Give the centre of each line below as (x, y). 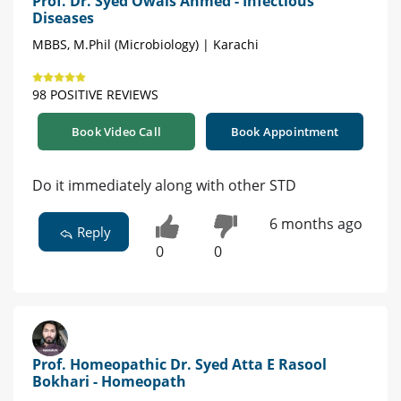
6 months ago (316, 224)
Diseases (63, 18)
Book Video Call (116, 132)
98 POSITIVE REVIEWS (95, 95)
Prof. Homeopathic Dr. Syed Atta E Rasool (179, 365)
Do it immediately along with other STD (164, 186)
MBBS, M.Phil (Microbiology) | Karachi (145, 45)
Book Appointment (285, 132)
